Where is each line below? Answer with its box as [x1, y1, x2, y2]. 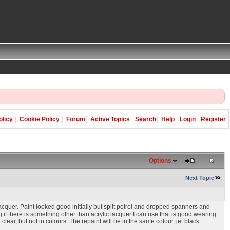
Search [135, 116, 156, 123]
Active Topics [90, 116, 130, 123]
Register [201, 116, 226, 123]
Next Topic [185, 175, 214, 181]
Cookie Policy [20, 116, 60, 123]
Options [149, 157, 171, 164]
